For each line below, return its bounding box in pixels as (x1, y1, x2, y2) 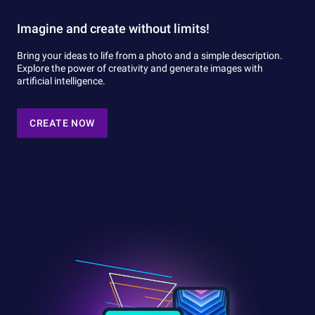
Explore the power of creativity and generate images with (17, 62, 263, 74)
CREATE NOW (30, 117, 96, 129)
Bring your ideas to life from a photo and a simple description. (17, 49, 283, 61)
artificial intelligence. (17, 75, 105, 86)
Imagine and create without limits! (17, 20, 210, 36)
